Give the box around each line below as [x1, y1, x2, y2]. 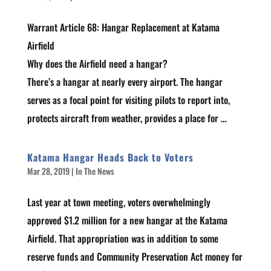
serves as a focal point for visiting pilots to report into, [27, 93, 230, 107]
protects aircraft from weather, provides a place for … [27, 111, 227, 125]
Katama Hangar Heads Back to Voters [27, 150, 194, 165]
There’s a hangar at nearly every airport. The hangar [27, 74, 223, 89]
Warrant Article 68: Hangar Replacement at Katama [27, 20, 220, 34]
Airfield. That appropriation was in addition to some [27, 231, 218, 246]
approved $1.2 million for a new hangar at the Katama [27, 213, 227, 227]
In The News [75, 165, 114, 177]
